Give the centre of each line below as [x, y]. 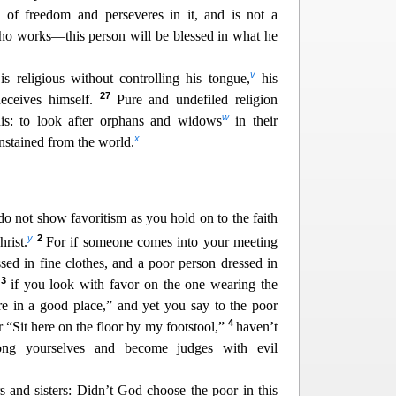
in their [253, 121]
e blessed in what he [220, 36]
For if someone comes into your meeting [162, 242]
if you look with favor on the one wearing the [144, 284]
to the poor [246, 305]
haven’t [257, 327]
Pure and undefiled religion [197, 99]
